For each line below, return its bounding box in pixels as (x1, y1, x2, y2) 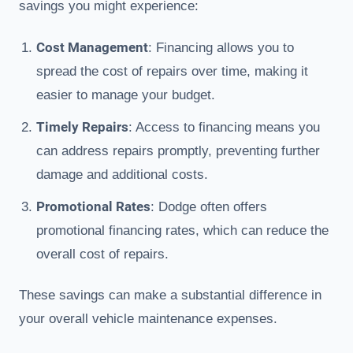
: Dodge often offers (150, 199, 267, 215)
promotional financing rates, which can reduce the (36, 223, 329, 239)
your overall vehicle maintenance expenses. (19, 311, 277, 327)
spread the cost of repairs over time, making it (36, 64, 308, 80)
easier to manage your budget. (36, 87, 215, 103)
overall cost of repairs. (36, 247, 169, 262)
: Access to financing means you (128, 120, 320, 136)
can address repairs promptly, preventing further (36, 143, 320, 159)
